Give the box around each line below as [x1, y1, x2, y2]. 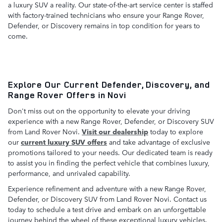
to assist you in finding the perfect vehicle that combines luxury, [8, 157, 210, 167]
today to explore [148, 126, 203, 136]
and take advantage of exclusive [107, 136, 210, 147]
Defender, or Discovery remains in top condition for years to [8, 20, 200, 31]
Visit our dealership [82, 126, 148, 136]
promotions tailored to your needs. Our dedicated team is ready [8, 147, 213, 157]
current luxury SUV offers [21, 136, 107, 147]
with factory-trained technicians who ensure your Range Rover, [8, 10, 204, 20]
